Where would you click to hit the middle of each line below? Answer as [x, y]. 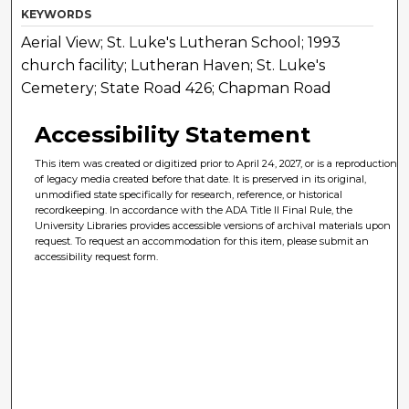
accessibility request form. [97, 256]
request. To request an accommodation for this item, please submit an [202, 241]
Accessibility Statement [173, 134]
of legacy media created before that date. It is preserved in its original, [201, 178]
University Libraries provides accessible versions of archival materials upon [213, 225]
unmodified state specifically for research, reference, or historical [189, 194]
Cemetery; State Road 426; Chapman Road [177, 88]
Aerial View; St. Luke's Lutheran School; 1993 [181, 42]
